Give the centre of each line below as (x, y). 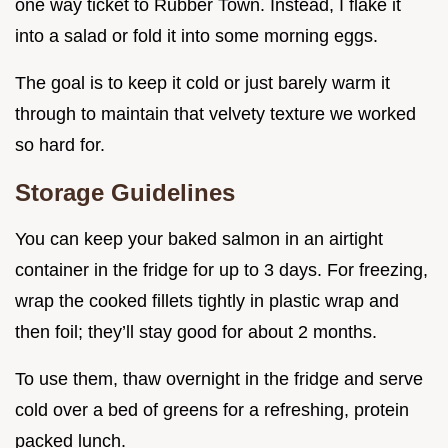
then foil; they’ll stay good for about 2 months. (196, 332)
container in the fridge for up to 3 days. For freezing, (221, 270)
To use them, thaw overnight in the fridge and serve (219, 379)
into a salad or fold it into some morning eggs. (196, 36)
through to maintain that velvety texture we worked (215, 114)
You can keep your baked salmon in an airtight (199, 239)
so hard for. (60, 145)
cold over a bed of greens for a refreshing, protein (212, 410)
